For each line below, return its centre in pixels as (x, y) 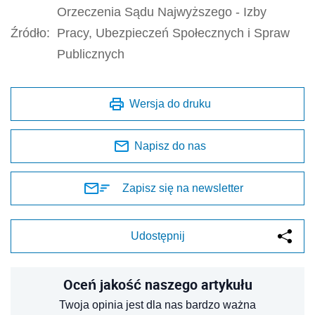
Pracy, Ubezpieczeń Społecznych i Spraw (173, 33)
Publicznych (91, 54)
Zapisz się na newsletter (183, 188)
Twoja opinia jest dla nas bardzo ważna (157, 305)
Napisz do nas (170, 146)
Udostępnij (157, 236)
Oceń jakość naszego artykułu (157, 285)
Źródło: (30, 33)
